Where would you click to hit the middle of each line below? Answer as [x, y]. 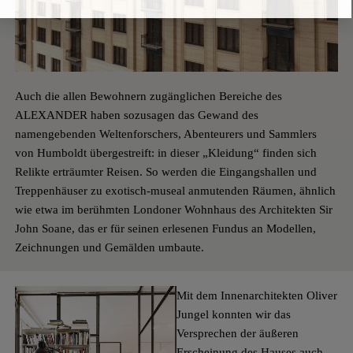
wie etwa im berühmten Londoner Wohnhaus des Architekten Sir [173, 209]
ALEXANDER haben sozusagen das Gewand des [136, 115]
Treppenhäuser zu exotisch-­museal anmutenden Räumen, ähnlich [175, 190]
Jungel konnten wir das [234, 314]
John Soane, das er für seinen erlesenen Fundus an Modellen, [165, 228]
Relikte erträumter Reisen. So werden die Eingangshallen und [165, 171]
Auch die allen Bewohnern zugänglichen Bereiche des [148, 96]
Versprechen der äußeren [238, 333]
